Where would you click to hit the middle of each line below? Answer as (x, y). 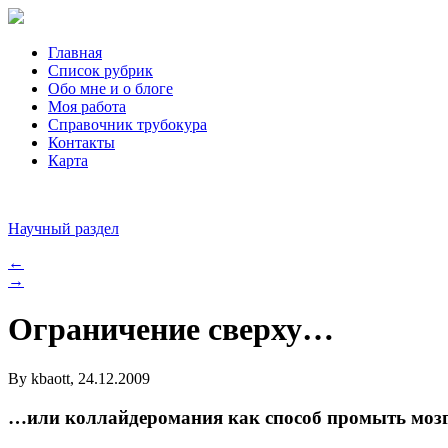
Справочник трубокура (127, 124)
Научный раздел (63, 228)
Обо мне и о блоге (110, 88)
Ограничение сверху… (171, 329)
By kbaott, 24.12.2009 (79, 378)
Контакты (81, 142)
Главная (75, 52)
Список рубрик (100, 70)
